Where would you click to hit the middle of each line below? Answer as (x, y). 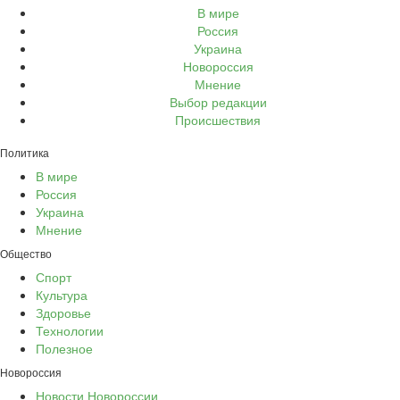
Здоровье (63, 312)
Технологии (70, 330)
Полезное (64, 348)
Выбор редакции (218, 101)
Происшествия (218, 119)
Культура (62, 294)
